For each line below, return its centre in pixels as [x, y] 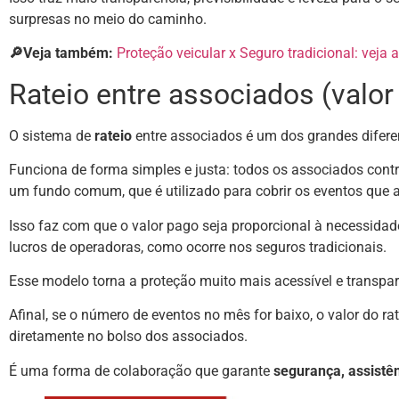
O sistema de [52, 135]
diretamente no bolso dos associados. [130, 337]
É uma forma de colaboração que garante [141, 370]
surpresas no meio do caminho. [108, 20]
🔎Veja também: [63, 53]
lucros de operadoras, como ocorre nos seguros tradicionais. [198, 247]
